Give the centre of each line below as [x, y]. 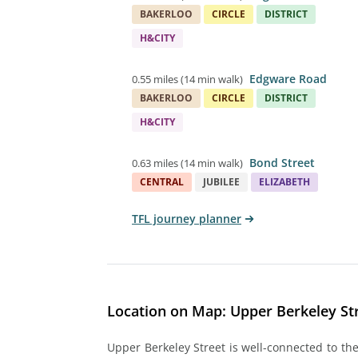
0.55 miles [155, 79]
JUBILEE [221, 181]
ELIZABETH [284, 181]
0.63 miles [155, 163]
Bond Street [282, 162]
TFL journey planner [187, 218]
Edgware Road [288, 78]
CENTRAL [162, 181]
